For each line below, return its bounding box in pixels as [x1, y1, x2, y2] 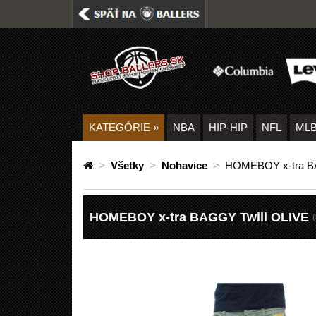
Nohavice [162, 159, 207, 171]
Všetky [111, 159, 144, 171]
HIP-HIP [209, 121, 248, 133]
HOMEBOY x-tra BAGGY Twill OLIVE [90, 209, 309, 224]
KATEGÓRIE [89, 121, 153, 133]
